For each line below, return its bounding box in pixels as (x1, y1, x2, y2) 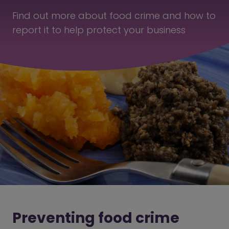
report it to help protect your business (12, 24, 186, 36)
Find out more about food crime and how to (12, 9, 216, 22)
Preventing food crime (12, 208, 179, 228)
